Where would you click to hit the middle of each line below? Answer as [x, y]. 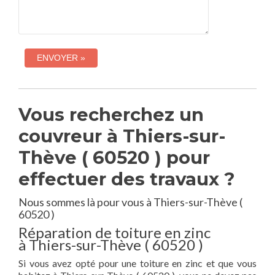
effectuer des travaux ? [127, 179]
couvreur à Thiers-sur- [122, 136]
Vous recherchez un [111, 114]
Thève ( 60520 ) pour [114, 157]
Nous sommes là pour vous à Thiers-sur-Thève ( [130, 202]
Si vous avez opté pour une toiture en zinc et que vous [137, 263]
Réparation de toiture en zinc [114, 232]
